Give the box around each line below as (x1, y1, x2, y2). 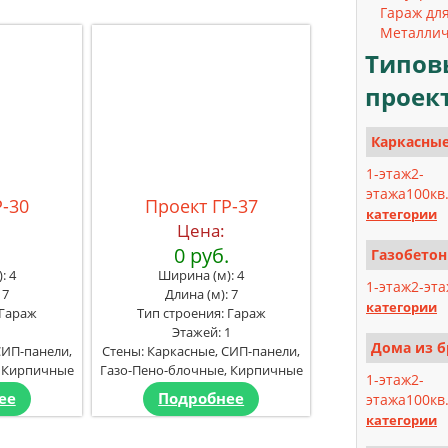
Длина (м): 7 (164, 284, 238, 303)
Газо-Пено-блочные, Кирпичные (99, 360, 303, 379)
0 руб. (173, 241, 229, 269)
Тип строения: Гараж (136, 303, 266, 322)
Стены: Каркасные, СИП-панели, (102, 341, 301, 360)
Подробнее (158, 387, 245, 409)
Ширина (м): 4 (158, 265, 245, 284)
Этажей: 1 (171, 322, 231, 341)
